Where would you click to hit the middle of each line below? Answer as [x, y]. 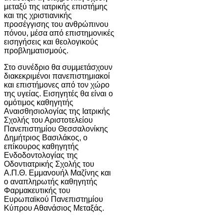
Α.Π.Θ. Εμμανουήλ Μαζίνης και [57, 173]
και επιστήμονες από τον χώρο [57, 85]
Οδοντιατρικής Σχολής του [49, 164]
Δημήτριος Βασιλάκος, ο [46, 137]
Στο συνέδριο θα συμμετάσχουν [58, 67]
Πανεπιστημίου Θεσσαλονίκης [56, 129]
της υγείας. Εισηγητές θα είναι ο [58, 93]
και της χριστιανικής [38, 15]
